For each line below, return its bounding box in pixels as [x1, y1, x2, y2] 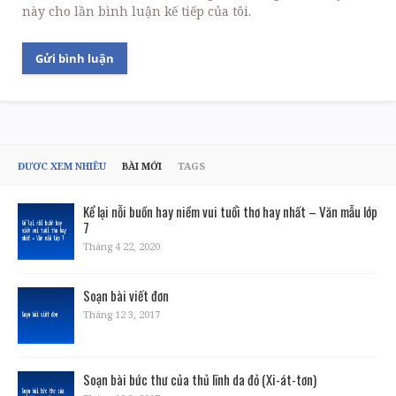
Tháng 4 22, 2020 [83, 240, 160, 254]
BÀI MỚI [122, 159, 162, 173]
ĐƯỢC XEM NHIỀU [18, 159, 106, 173]
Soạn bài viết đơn [83, 286, 169, 306]
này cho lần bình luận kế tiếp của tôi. [22, 3, 251, 20]
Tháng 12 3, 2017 [83, 308, 160, 322]
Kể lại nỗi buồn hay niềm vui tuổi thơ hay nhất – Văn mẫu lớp [83, 202, 377, 222]
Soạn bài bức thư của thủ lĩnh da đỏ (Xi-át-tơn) [83, 369, 316, 390]
